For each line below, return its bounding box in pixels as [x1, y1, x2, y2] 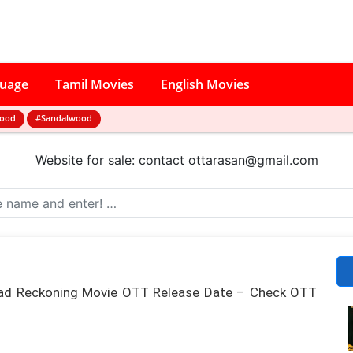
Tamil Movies [55, 76, 134, 93]
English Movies [161, 76, 250, 93]
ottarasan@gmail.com [188, 152, 318, 168]
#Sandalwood [35, 112, 92, 124]
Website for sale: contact [35, 152, 188, 168]
